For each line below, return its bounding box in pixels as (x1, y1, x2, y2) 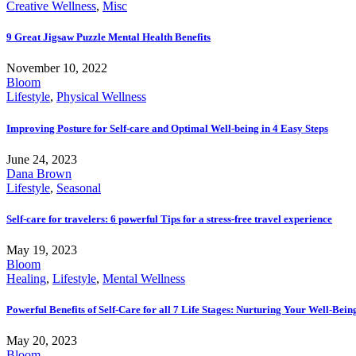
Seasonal (56, 180, 101, 195)
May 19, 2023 (6, 243, 77, 257)
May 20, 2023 (6, 334, 77, 348)
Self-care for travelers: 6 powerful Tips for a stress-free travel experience (6, 212, 332, 225)
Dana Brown (6, 166, 72, 180)
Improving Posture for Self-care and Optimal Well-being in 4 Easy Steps (6, 122, 328, 134)
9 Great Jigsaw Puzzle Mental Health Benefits (6, 31, 211, 44)
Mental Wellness (103, 272, 185, 286)
